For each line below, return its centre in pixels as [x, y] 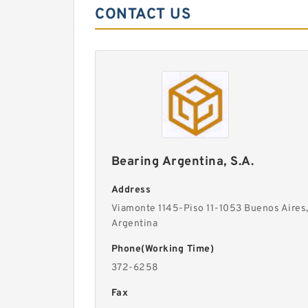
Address [131, 190]
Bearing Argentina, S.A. [183, 162]
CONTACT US [143, 15]
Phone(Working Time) [163, 249]
